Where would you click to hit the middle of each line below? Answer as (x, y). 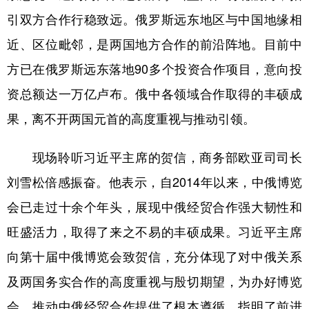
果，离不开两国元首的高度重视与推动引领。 (131, 119)
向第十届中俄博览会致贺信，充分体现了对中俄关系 (154, 257)
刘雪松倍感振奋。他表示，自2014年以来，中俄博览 (154, 182)
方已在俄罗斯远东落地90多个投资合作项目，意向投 (154, 69)
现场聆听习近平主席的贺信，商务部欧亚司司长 (154, 158)
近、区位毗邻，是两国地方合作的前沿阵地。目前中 (154, 44)
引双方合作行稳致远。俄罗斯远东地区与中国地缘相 (154, 20)
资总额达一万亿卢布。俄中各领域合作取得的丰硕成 (154, 94)
